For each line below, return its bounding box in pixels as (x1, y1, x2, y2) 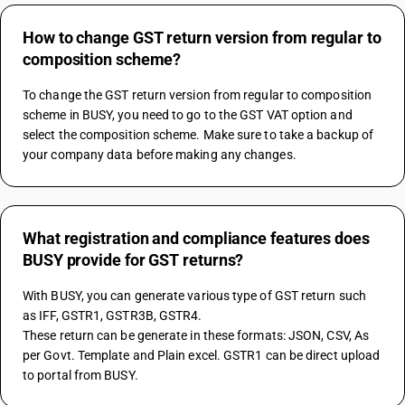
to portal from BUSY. (23, 368, 138, 382)
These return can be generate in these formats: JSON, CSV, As (23, 328, 370, 343)
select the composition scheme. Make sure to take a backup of (23, 127, 374, 142)
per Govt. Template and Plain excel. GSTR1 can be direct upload (23, 348, 381, 363)
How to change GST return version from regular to (23, 28, 381, 47)
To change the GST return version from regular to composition (23, 88, 372, 102)
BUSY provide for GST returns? (23, 250, 244, 269)
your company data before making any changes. (23, 147, 297, 162)
